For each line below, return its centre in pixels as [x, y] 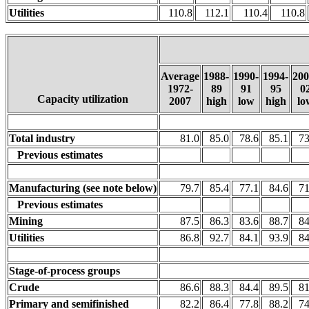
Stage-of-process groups [64, 271]
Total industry [42, 138]
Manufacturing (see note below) [83, 188]
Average [180, 76]
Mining [26, 221]
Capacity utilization [83, 99]
